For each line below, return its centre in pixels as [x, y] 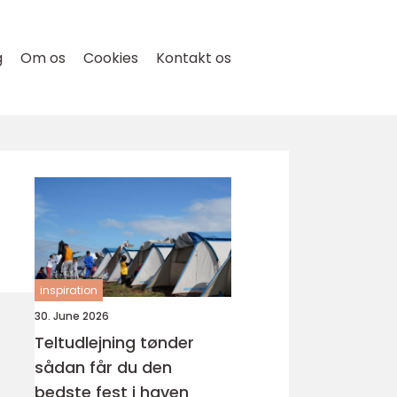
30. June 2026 [72, 316]
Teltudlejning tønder [114, 343]
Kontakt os [194, 58]
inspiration [69, 290]
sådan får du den [103, 367]
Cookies [111, 58]
